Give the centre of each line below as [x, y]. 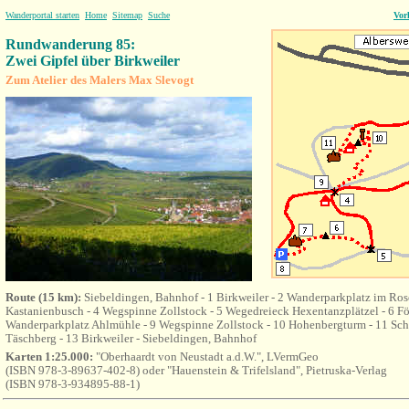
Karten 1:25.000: [49, 357]
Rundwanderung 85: [72, 44]
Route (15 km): [45, 297]
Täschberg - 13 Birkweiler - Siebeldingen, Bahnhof [131, 338]
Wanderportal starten [42, 15]
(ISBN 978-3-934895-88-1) [73, 384]
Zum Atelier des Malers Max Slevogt [100, 80]
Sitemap [127, 15]
